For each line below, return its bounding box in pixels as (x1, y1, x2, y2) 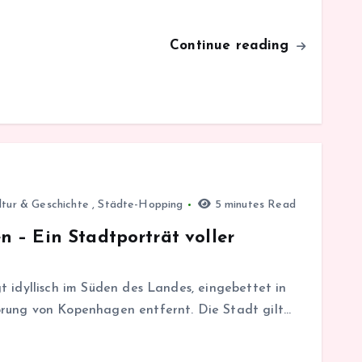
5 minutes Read (211, 198, 296, 211)
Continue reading (170, 38, 294, 53)
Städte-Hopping (98, 198, 183, 211)
